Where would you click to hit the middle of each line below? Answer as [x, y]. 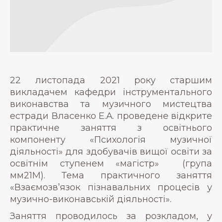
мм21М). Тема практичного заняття [111, 175]
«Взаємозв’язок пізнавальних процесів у [111, 187]
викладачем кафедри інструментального [111, 92]
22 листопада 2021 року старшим [111, 80]
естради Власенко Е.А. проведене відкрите [111, 116]
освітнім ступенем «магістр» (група [111, 163]
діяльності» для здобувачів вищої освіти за [111, 151]
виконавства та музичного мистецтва [111, 104]
